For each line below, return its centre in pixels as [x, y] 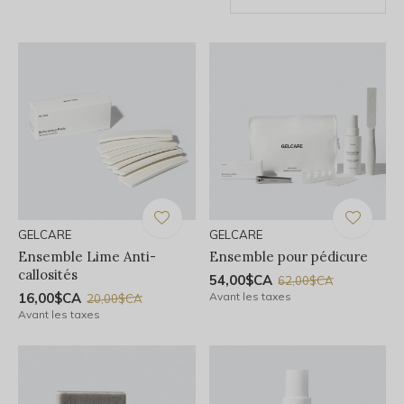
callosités [48, 274]
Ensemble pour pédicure [288, 256]
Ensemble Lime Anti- [87, 256]
